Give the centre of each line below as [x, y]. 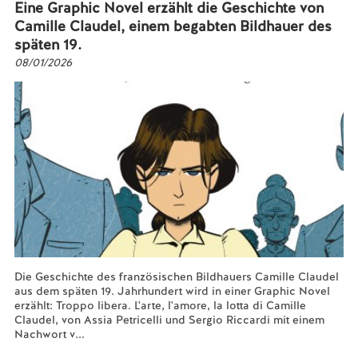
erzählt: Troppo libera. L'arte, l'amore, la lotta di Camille [160, 305]
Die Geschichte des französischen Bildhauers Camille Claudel [176, 276]
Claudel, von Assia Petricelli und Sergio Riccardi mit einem [169, 320]
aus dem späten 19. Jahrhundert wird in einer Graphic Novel [172, 291]
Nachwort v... [49, 334]
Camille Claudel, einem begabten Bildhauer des [173, 26]
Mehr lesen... [48, 348]
